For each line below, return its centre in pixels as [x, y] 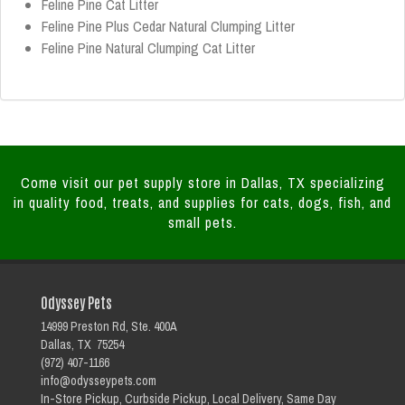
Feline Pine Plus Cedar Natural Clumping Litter [168, 26]
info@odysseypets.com [99, 381]
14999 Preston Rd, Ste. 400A [109, 326]
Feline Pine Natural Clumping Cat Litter [148, 48]
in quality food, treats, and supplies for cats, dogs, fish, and [202, 202]
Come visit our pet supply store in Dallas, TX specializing [202, 183]
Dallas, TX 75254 [82, 344]
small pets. [202, 222]
